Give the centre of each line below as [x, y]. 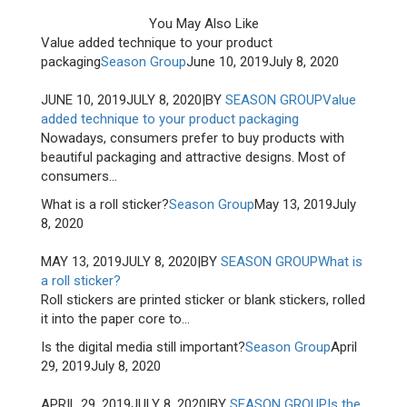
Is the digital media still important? [143, 347]
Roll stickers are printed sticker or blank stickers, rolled [203, 300]
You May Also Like [203, 24]
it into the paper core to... [115, 319]
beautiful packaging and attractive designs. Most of [194, 157]
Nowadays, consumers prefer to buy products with [193, 138]
